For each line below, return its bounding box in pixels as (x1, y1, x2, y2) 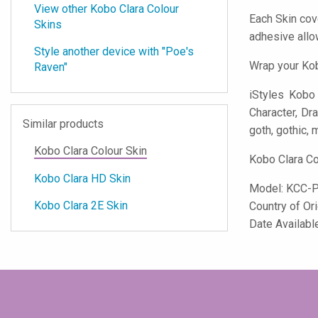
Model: (249, 182, 286, 195)
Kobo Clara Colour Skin (34, 144, 147, 158)
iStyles (249, 88, 284, 102)
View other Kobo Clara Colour (34, 2, 179, 16)
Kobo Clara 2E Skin (34, 199, 128, 213)
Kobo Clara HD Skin (34, 172, 131, 186)
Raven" (34, 60, 67, 74)
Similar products (23, 117, 104, 131)
